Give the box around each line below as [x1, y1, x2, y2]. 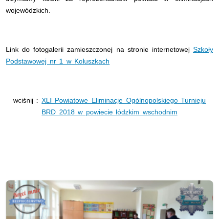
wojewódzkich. [6, 6, 50, 14]
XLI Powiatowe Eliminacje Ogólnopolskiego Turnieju [41, 96, 206, 104]
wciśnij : [13, 96, 42, 104]
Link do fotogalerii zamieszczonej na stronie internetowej [6, 45, 193, 53]
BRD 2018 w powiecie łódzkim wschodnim [42, 108, 177, 116]
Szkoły [193, 45, 213, 53]
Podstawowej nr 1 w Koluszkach [6, 57, 110, 65]
